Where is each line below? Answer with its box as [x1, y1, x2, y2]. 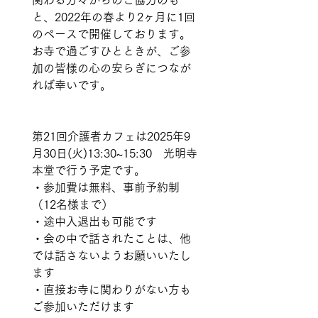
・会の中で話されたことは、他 [32, 233, 191, 244]
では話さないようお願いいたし [32, 250, 191, 261]
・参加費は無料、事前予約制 [32, 182, 180, 193]
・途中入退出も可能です [32, 216, 157, 227]
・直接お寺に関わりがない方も [32, 284, 191, 295]
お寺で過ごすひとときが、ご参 [32, 45, 191, 57]
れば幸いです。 [32, 79, 111, 91]
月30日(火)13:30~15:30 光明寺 [32, 148, 197, 159]
